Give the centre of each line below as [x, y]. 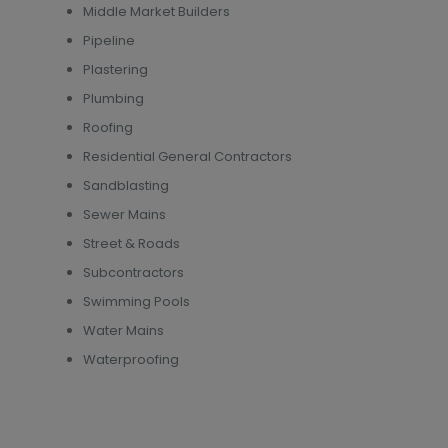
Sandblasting [126, 185]
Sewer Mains [124, 214]
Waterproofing [131, 359]
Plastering [115, 69]
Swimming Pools [136, 301]
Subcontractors [133, 272]
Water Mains [123, 330]
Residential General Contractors [187, 156]
